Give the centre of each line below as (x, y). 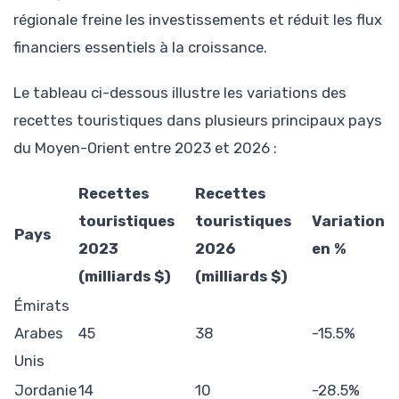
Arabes (39, 333)
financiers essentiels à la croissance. (140, 48)
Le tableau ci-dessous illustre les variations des (180, 92)
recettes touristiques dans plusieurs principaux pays (198, 120)
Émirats (42, 305)
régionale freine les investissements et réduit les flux (198, 20)
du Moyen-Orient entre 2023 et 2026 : (145, 147)
